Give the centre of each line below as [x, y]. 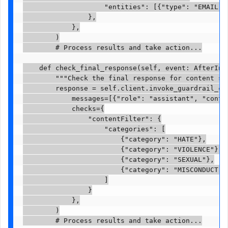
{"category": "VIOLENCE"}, [122, 150]
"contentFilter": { [92, 119]
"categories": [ [94, 129]
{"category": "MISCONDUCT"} [124, 170]
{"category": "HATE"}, [114, 139]
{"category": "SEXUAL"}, [118, 160]
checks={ [63, 109]
